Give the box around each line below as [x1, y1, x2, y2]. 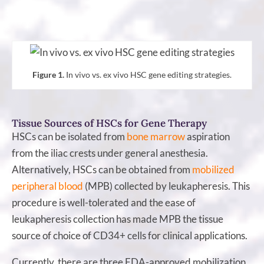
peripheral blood [12, 179, 83, 192]
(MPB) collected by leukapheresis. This [83, 179, 250, 192]
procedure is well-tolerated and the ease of [12, 196, 196, 209]
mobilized [192, 163, 235, 176]
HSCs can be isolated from [12, 130, 127, 143]
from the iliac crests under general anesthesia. [12, 146, 208, 159]
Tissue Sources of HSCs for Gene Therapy [12, 116, 207, 130]
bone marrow [127, 130, 185, 143]
